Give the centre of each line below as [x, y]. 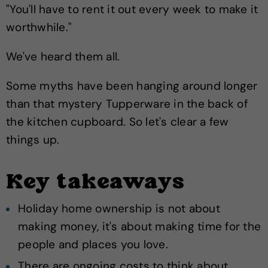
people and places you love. [93, 244]
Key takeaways [95, 183]
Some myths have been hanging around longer [132, 86]
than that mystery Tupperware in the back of [127, 104]
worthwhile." [39, 27]
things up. [33, 140]
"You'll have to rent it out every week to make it [132, 9]
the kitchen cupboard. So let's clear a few [118, 122]
